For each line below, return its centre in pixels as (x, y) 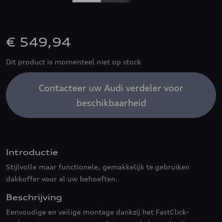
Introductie (32, 152)
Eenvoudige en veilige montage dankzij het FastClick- (97, 212)
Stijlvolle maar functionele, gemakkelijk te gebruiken (98, 167)
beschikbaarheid (111, 103)
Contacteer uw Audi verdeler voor (111, 88)
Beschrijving (34, 197)
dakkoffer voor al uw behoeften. (62, 179)
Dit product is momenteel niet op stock (74, 62)
